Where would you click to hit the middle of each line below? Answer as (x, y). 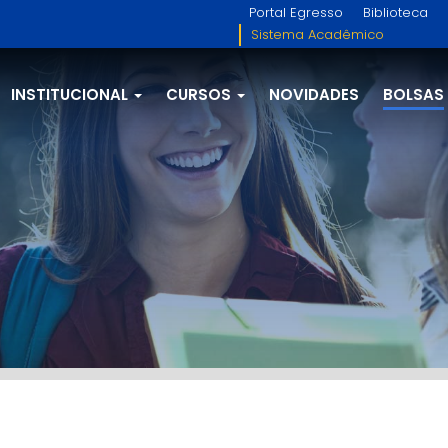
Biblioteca (395, 12)
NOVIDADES (314, 94)
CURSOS (200, 94)
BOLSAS (413, 94)
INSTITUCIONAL (71, 94)
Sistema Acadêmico (317, 34)
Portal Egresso (296, 12)
